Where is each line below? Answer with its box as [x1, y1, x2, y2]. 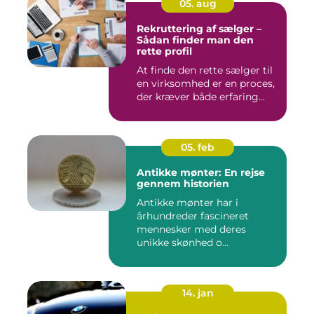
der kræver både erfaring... [137, 90, 265, 103]
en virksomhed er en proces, [137, 77, 275, 90]
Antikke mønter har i [137, 196, 238, 209]
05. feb [181, 141, 214, 153]
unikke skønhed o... [137, 236, 228, 249]
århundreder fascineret [137, 210, 249, 222]
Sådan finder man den [137, 34, 254, 46]
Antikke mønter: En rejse [137, 166, 265, 179]
